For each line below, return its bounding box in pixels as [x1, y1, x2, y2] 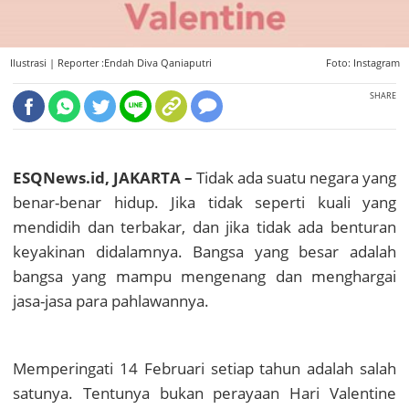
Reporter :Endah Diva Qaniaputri [57, 57, 212, 70]
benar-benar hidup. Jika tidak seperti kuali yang [13, 192, 396, 214]
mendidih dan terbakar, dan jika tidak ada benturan [13, 216, 396, 238]
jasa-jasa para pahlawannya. [13, 290, 209, 312]
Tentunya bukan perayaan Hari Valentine [73, 383, 396, 404]
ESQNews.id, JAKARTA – [13, 167, 193, 189]
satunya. [13, 383, 73, 404]
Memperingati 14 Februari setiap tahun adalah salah [13, 358, 396, 380]
